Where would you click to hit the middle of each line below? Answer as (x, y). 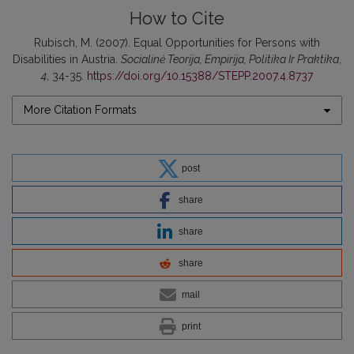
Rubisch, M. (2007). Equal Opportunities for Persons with (177, 43)
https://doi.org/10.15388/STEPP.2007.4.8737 (200, 76)
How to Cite (177, 19)
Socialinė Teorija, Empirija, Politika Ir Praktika (230, 59)
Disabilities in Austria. (67, 59)
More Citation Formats (80, 110)
